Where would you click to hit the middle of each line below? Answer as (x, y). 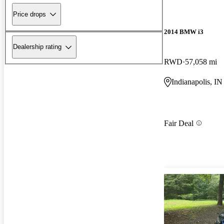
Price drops (29, 14)
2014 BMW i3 (184, 32)
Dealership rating (37, 47)
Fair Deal (179, 123)
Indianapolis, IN (197, 81)
